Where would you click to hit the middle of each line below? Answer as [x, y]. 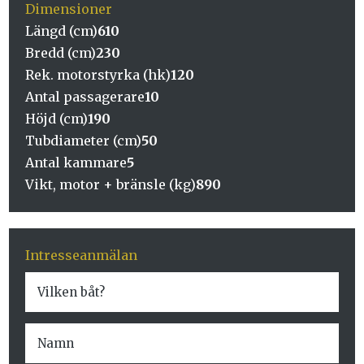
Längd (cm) [62, 31]
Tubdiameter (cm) [84, 141]
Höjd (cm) [57, 119]
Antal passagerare [85, 97]
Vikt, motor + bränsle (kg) [111, 185]
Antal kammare [76, 163]
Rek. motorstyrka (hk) [98, 75]
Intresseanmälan [82, 256]
